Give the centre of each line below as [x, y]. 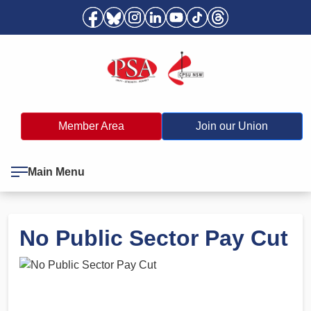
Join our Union [232, 126]
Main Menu [56, 171]
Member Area [91, 126]
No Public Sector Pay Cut [154, 238]
